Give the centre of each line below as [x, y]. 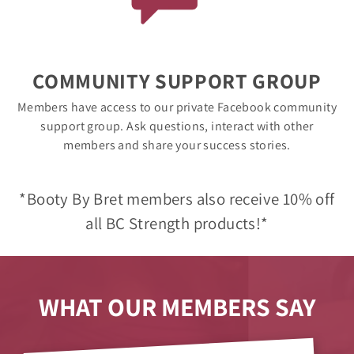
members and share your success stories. [177, 145]
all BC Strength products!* [177, 224]
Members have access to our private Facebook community [177, 107]
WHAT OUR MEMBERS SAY [177, 306]
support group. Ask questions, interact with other [177, 126]
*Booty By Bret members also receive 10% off [177, 199]
